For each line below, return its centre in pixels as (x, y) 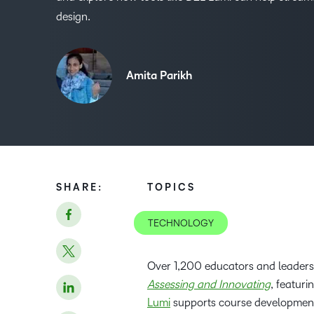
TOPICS (171, 187)
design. (73, 16)
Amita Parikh (159, 76)
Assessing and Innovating (209, 284)
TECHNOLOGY (181, 223)
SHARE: (80, 187)
